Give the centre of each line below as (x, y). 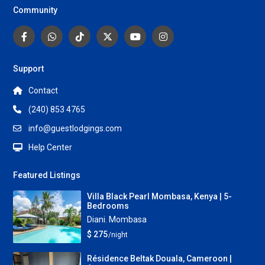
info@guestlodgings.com (75, 128)
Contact (43, 90)
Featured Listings (47, 175)
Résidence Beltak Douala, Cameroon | (159, 259)
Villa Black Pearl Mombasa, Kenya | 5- (159, 197)
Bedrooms (108, 206)
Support (29, 68)
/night (117, 235)
